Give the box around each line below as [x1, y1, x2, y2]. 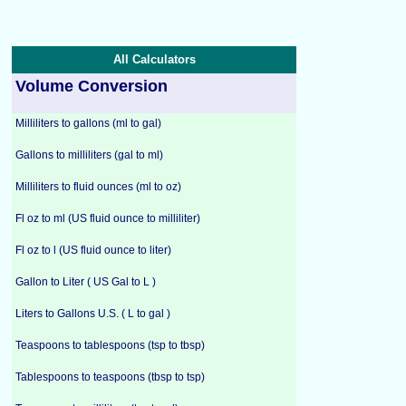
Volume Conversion [15, 77, 168, 95]
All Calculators [112, 53, 196, 66]
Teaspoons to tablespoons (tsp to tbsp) [15, 339, 205, 352]
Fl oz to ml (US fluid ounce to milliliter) [15, 212, 200, 225]
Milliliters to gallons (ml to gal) [15, 117, 161, 130]
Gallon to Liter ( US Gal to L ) [15, 275, 156, 288]
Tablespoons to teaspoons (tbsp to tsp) [15, 371, 205, 383]
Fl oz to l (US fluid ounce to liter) [15, 244, 171, 256]
